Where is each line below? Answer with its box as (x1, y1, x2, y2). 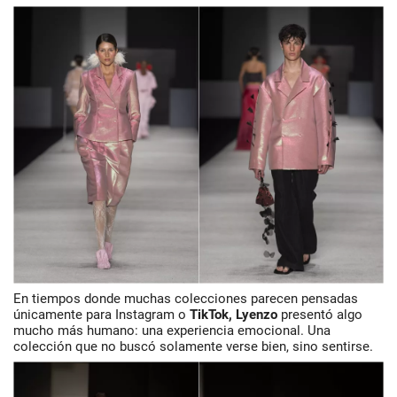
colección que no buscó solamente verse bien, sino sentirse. (13, 339, 373, 355)
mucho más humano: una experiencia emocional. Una (13, 323, 331, 339)
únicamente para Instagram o (13, 307, 190, 323)
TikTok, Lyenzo (190, 307, 277, 323)
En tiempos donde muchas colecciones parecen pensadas (13, 291, 358, 307)
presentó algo (277, 307, 362, 323)
